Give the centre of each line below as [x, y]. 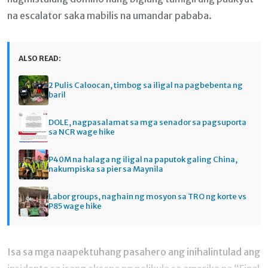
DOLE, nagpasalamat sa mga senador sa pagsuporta [147, 122]
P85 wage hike [75, 206]
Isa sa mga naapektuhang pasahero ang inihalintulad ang [134, 252]
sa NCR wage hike [82, 132]
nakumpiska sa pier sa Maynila [106, 169]
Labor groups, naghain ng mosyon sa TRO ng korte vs [147, 196]
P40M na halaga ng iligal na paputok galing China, [143, 159]
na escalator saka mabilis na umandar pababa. [109, 15]
